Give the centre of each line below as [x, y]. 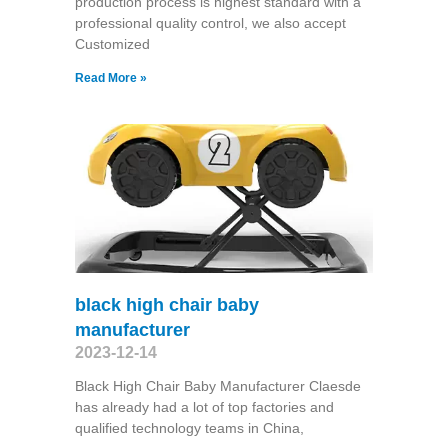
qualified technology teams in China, [189, 428]
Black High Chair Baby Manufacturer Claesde [217, 386]
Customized [112, 43]
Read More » [110, 77]
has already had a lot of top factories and [204, 407]
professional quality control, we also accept [210, 22]
